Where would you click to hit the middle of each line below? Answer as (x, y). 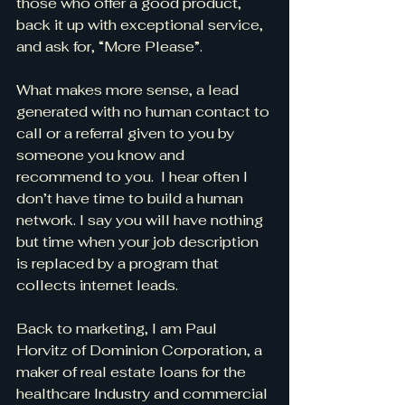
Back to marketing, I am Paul (118, 329)
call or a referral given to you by (127, 133)
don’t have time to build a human (132, 198)
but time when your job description (139, 242)
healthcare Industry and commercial (144, 394)
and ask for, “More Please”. (109, 47)
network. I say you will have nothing (141, 220)
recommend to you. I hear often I (134, 177)
